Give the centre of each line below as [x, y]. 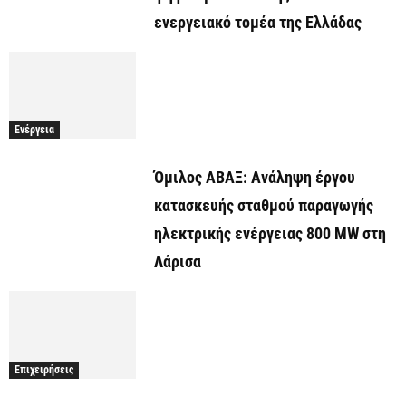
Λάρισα [178, 262]
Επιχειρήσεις [44, 369]
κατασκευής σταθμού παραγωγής [264, 206]
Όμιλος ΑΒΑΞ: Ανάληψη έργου [255, 178]
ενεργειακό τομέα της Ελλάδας [258, 23]
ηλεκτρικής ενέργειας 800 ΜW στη [270, 234]
